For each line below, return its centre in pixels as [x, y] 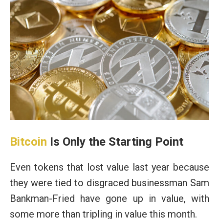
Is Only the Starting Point [115, 142]
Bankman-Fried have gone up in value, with [109, 199]
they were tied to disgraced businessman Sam [109, 183]
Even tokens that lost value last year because [109, 167]
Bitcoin [28, 142]
